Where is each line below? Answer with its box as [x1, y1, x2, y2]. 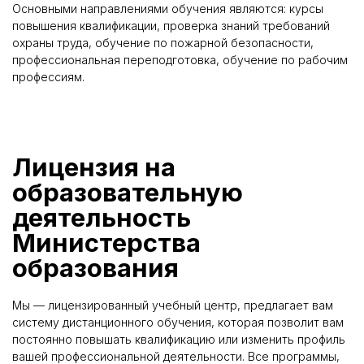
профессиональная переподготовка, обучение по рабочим [12, 53, 348, 67]
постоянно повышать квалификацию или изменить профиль [12, 331, 345, 346]
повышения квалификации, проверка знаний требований [12, 19, 330, 33]
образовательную [12, 176, 243, 207]
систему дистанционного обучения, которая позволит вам [12, 314, 344, 329]
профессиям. [12, 70, 84, 84]
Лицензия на [12, 151, 175, 182]
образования [12, 252, 179, 283]
